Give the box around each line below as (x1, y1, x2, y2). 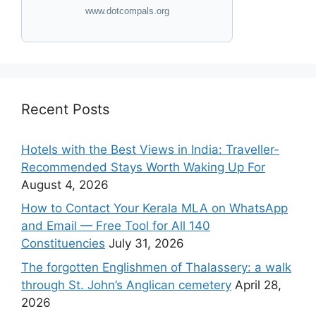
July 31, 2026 (109, 236, 184, 250)
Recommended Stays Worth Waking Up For (21, 159, 265, 174)
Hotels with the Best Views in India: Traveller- (21, 142, 279, 157)
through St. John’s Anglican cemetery (21, 277, 231, 292)
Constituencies (21, 236, 105, 250)
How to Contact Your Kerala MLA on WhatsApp (21, 201, 288, 215)
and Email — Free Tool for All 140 (21, 219, 210, 233)
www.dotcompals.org (85, 5, 169, 16)
